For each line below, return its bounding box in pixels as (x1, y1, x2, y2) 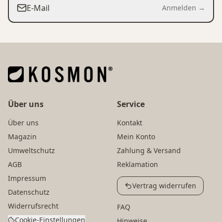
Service (117, 99, 145, 110)
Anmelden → (162, 3, 205, 13)
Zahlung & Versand (117, 146, 181, 156)
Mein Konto (117, 132, 155, 142)
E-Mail (27, 2, 50, 14)
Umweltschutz (8, 146, 55, 156)
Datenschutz (8, 187, 50, 197)
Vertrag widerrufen (132, 181, 196, 191)
